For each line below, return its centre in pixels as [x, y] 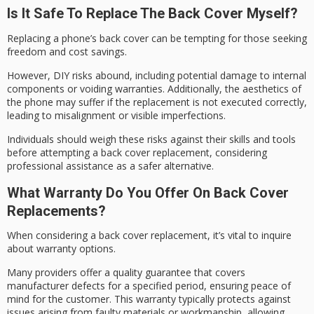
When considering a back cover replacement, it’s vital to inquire [149, 235]
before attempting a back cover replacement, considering [137, 153]
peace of [271, 286]
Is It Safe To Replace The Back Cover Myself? [152, 14]
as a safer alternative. [164, 166]
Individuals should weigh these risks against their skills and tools [151, 139]
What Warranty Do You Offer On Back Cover [148, 192]
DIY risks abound [91, 75]
